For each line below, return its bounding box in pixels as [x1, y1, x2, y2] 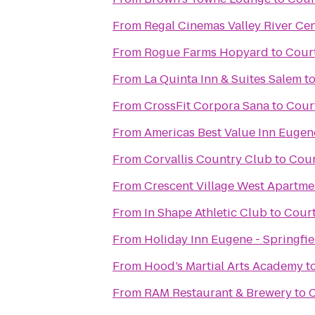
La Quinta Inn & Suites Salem [144, 71, 302, 87]
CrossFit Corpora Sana [144, 98, 269, 114]
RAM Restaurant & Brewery [144, 285, 292, 301]
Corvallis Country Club [144, 151, 272, 167]
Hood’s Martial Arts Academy [144, 258, 303, 274]
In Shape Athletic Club [144, 205, 267, 221]
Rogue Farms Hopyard [144, 44, 269, 60]
